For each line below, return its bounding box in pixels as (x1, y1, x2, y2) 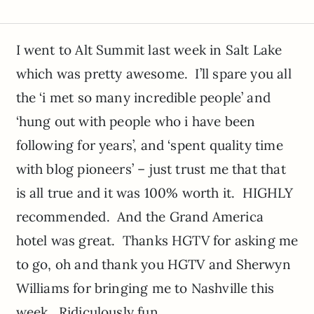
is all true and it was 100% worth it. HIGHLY (15, 184, 293, 201)
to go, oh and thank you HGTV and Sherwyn (15, 255, 291, 273)
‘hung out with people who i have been (15, 112, 256, 130)
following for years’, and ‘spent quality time (15, 136, 283, 153)
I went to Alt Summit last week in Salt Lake (15, 41, 282, 58)
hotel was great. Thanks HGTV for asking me (15, 231, 299, 249)
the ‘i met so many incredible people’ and (15, 88, 271, 106)
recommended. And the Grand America (15, 207, 264, 225)
